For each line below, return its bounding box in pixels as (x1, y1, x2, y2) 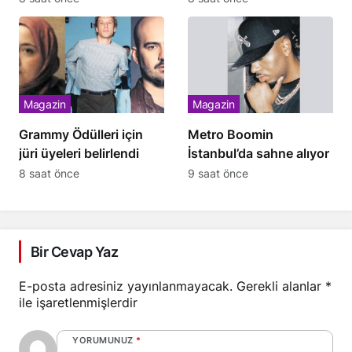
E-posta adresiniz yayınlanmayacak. (19, 277, 233, 294)
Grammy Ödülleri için (19, 126, 143, 142)
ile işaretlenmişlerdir (19, 294, 137, 310)
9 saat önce (188, 166, 248, 180)
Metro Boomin (188, 126, 273, 142)
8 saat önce (19, 166, 79, 180)
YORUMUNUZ (72, 334, 134, 346)
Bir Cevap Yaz (31, 243, 118, 260)
